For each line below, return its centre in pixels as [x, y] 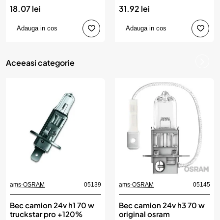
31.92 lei [134, 8]
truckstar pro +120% [46, 214]
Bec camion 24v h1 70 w [52, 205]
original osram [144, 214]
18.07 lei [25, 8]
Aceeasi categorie [40, 62]
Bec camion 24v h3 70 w [162, 205]
